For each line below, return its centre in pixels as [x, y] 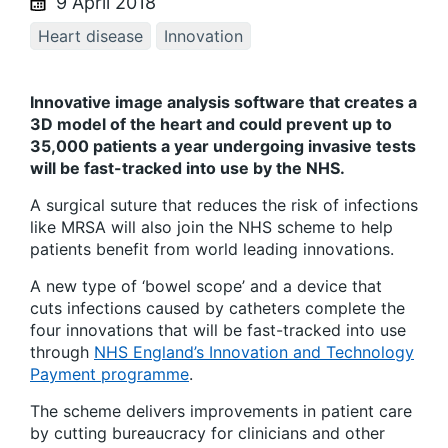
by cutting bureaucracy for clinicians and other [207, 433]
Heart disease [90, 35]
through [62, 352]
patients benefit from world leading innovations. [212, 249]
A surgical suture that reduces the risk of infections [224, 205]
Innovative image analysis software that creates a [223, 102]
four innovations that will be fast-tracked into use [218, 330]
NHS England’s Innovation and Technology [254, 352]
